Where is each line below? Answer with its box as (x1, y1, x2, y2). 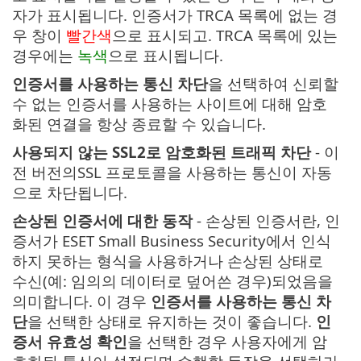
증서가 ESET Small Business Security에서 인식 (12, 230, 331, 251)
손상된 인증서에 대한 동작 (12, 210, 193, 231)
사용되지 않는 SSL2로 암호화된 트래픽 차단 (12, 142, 311, 163)
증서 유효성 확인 (12, 331, 127, 352)
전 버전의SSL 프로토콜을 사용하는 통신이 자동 (12, 162, 332, 183)
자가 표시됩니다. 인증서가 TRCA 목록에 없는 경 (12, 5, 338, 26)
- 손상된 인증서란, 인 (193, 210, 340, 231)
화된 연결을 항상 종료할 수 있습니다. (12, 114, 266, 135)
